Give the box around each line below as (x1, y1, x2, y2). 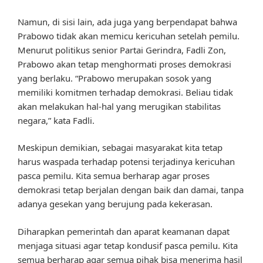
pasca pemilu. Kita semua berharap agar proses (18, 170, 210, 182)
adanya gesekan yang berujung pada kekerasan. (18, 198, 213, 210)
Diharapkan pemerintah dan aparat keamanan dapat (18, 225, 230, 237)
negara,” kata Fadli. (18, 114, 95, 126)
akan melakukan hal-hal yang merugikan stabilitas (18, 100, 221, 112)
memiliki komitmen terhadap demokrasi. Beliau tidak (18, 86, 233, 98)
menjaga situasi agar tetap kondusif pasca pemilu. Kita (18, 239, 238, 251)
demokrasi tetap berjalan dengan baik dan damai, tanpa (18, 184, 244, 196)
